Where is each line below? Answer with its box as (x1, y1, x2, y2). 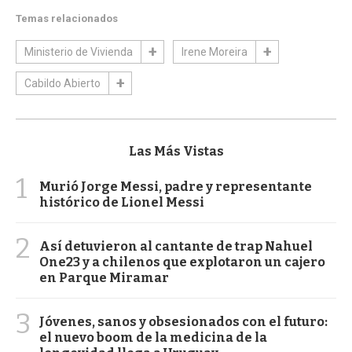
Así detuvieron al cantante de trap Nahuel (39, 238, 313, 254)
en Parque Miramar (39, 269, 169, 285)
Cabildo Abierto (24, 76, 101, 90)
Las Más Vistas (128, 143, 224, 159)
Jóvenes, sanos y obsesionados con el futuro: (39, 313, 328, 329)
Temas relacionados (16, 12, 118, 24)
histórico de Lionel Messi (39, 194, 204, 210)
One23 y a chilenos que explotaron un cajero (39, 254, 325, 269)
